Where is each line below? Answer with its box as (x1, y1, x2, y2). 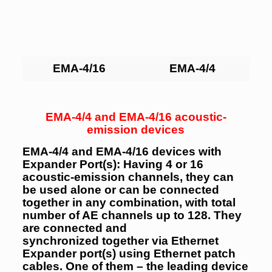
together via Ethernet (98, 234, 219, 247)
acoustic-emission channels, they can (22, 171, 234, 183)
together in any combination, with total (22, 196, 236, 209)
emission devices (87, 123, 185, 136)
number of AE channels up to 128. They (22, 209, 242, 222)
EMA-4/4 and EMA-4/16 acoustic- (45, 110, 226, 123)
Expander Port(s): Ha (22, 158, 138, 171)
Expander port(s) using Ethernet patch (22, 247, 236, 260)
